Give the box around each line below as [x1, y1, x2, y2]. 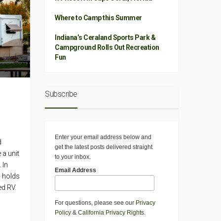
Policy [55, 209, 71, 217]
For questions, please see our [55, 199, 136, 207]
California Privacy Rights [78, 209, 144, 217]
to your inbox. [55, 153, 91, 160]
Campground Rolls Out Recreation [55, 43, 159, 51]
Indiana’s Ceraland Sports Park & [55, 34, 155, 41]
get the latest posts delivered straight [55, 144, 152, 150]
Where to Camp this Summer [55, 14, 142, 22]
